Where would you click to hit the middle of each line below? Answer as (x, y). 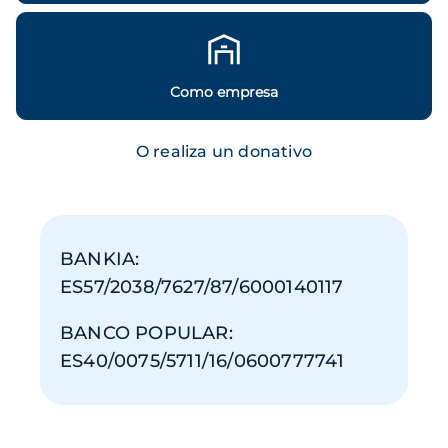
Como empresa (224, 92)
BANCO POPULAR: (146, 333)
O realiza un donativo (224, 152)
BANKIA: (100, 259)
